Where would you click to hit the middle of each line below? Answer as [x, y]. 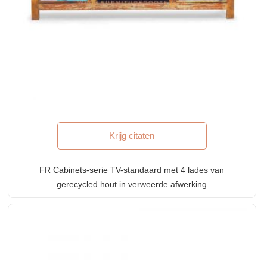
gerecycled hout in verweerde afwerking [132, 184]
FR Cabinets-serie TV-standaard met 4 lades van [132, 170]
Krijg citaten [132, 135]
